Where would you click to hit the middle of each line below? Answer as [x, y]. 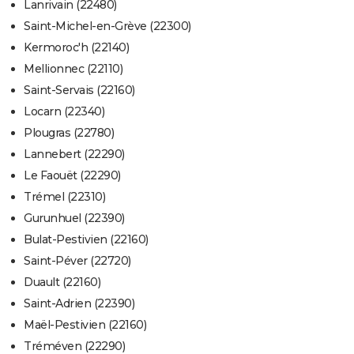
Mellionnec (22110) [73, 69]
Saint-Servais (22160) [79, 90]
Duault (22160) [62, 282]
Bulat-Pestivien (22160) [86, 240]
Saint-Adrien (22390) [79, 304]
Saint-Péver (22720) [77, 261]
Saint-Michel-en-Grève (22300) [107, 26]
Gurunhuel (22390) [74, 218]
